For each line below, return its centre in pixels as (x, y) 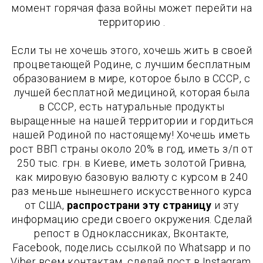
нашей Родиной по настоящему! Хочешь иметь (131, 135)
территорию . (131, 22)
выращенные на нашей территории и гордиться (131, 121)
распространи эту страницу (139, 205)
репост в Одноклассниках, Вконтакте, (131, 233)
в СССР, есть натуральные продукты (131, 107)
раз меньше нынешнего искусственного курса (131, 191)
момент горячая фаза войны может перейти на (131, 8)
